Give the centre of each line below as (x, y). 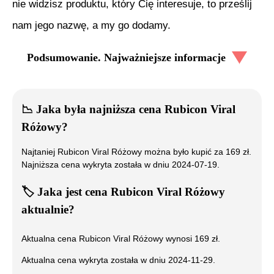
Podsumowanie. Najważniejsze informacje (126, 58)
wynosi (179, 238)
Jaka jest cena (72, 192)
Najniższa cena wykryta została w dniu (97, 165)
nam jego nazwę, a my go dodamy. (91, 25)
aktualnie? (48, 210)
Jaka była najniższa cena (99, 109)
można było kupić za (184, 152)
